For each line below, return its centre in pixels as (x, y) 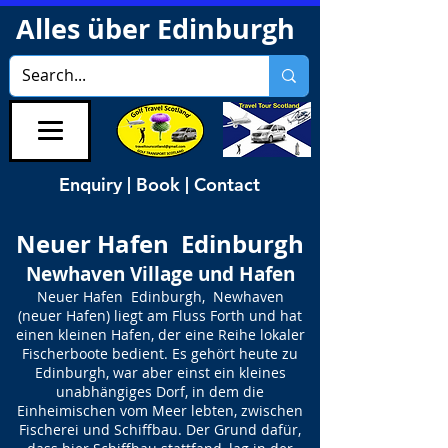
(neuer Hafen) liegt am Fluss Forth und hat (160, 315)
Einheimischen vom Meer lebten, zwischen (160, 410)
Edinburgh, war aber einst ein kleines (160, 372)
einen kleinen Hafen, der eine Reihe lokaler (160, 334)
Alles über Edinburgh (159, 28)
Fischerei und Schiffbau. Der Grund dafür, (160, 429)
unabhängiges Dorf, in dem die (160, 391)
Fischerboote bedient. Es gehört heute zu (160, 353)
